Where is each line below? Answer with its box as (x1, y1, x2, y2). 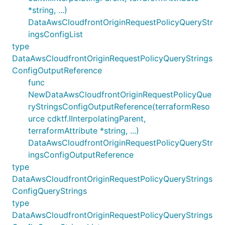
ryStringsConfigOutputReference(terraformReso (28, 101, 210, 111)
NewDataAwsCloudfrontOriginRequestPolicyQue (28, 89, 211, 99)
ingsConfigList (28, 29, 83, 39)
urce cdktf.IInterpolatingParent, (28, 113, 146, 124)
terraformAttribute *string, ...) (28, 125, 139, 136)
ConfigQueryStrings (12, 185, 87, 196)
